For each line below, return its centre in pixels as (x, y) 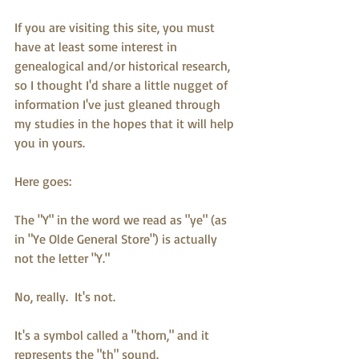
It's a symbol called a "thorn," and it (113, 335)
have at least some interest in (97, 46)
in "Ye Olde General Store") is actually (117, 239)
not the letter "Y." (65, 258)
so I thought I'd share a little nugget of (123, 85)
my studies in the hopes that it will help (126, 123)
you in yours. (50, 143)
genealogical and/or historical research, (124, 66)
